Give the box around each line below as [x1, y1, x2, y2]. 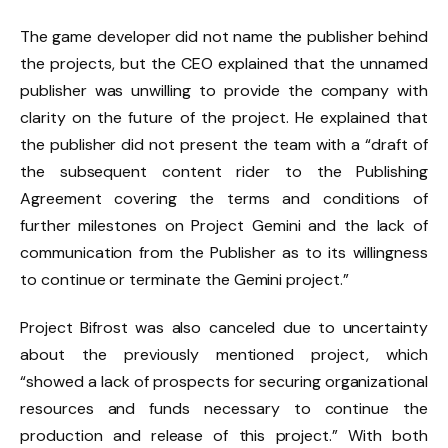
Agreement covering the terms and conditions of [20, 188, 428, 210]
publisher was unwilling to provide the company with [20, 80, 428, 102]
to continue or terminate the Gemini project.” [20, 269, 349, 291]
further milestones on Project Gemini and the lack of [20, 215, 428, 237]
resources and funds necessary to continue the [20, 398, 428, 420]
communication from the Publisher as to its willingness [20, 242, 428, 264]
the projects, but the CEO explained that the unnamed [20, 53, 428, 75]
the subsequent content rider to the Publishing [20, 161, 428, 183]
